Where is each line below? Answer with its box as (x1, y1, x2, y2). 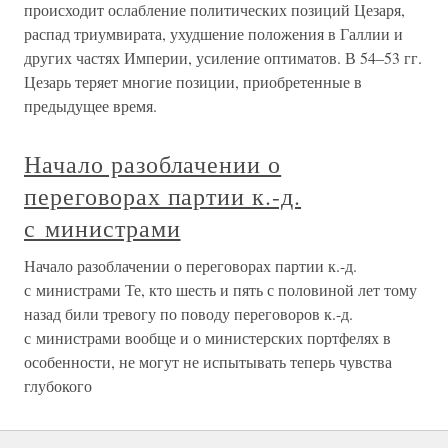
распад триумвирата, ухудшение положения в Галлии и (24, 23, 403, 44)
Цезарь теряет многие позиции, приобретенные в (24, 71, 362, 92)
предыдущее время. (24, 95, 157, 116)
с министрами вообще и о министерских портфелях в (24, 327, 391, 348)
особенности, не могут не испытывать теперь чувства (24, 351, 392, 372)
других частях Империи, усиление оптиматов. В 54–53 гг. (24, 47, 422, 68)
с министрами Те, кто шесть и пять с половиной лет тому (24, 279, 417, 300)
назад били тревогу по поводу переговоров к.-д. (24, 303, 353, 324)
